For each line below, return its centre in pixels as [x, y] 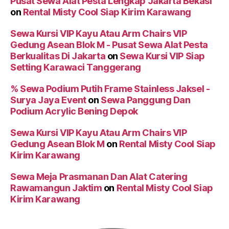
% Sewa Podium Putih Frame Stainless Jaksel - [110, 89]
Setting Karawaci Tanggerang [76, 67]
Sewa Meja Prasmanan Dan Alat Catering [99, 177]
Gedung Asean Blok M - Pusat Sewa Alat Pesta [109, 45]
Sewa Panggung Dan [146, 100]
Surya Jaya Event [48, 100]
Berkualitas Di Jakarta [58, 56]
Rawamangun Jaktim [56, 188]
